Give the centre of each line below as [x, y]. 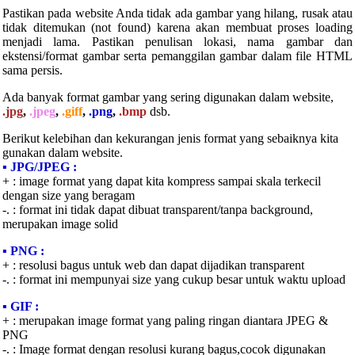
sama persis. [32, 71]
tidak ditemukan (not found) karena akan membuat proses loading [177, 28]
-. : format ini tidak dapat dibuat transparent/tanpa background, [158, 210]
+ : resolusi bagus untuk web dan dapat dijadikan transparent [153, 265]
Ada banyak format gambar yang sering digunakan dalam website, [168, 97]
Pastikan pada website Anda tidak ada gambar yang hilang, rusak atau [177, 13]
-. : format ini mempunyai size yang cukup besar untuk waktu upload [174, 280]
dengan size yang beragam [69, 196]
